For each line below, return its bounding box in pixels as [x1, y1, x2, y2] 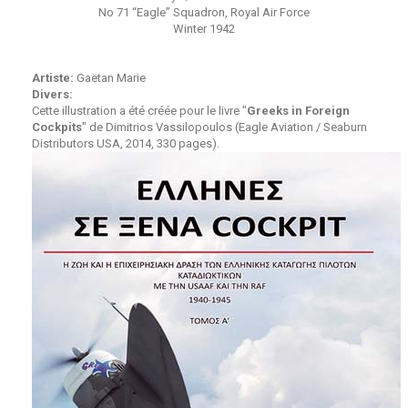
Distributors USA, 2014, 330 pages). [32, 137, 219, 150]
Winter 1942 [173, 22, 235, 36]
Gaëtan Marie [74, 71, 146, 85]
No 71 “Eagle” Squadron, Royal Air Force [98, 5, 310, 19]
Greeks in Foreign [247, 104, 350, 117]
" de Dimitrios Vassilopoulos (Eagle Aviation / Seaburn [82, 120, 367, 134]
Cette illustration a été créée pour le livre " [32, 104, 247, 117]
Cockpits [32, 120, 82, 134]
